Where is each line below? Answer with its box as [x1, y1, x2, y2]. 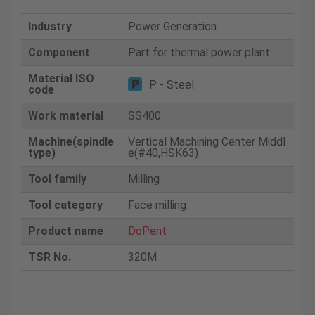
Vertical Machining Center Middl [127, 134, 285, 148]
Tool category [27, 198, 103, 212]
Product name [27, 224, 103, 238]
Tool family [27, 172, 86, 186]
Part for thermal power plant [127, 45, 270, 59]
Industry [27, 19, 72, 33]
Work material [27, 108, 103, 122]
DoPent [127, 224, 167, 238]
